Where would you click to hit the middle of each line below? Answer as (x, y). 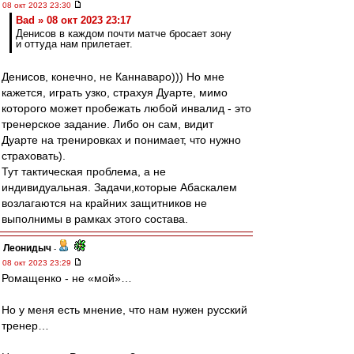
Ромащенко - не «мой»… (67, 278)
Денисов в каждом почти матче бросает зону (124, 34)
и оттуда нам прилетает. (74, 44)
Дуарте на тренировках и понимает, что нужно (121, 140)
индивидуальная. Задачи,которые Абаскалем (119, 187)
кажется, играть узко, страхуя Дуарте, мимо (115, 92)
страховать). (34, 156)
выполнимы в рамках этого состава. (95, 219)
